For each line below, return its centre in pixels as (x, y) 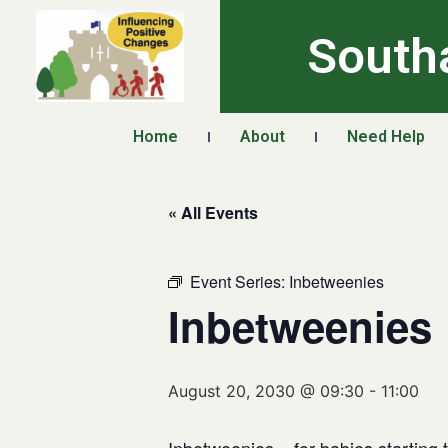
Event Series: (239, 281)
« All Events (213, 212)
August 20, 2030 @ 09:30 (266, 391)
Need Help (386, 136)
